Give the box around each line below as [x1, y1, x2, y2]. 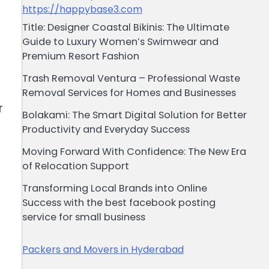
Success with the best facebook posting [22, 196, 216, 210]
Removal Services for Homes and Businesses [22, 86, 236, 100]
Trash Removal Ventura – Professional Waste [22, 71, 240, 85]
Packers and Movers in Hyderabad [22, 243, 184, 256]
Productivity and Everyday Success [22, 122, 190, 136]
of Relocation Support [22, 159, 129, 173]
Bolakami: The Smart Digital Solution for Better [22, 108, 247, 122]
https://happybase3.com [22, 2, 142, 16]
